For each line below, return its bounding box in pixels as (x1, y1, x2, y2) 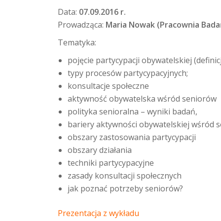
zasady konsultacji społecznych (68, 170, 182, 181)
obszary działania (68, 145, 132, 155)
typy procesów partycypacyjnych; (68, 68, 188, 78)
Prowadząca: (58, 19, 106, 30)
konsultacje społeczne (68, 80, 149, 91)
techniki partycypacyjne (68, 157, 154, 168)
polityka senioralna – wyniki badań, (68, 106, 197, 117)
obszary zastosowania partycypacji (68, 132, 196, 143)
